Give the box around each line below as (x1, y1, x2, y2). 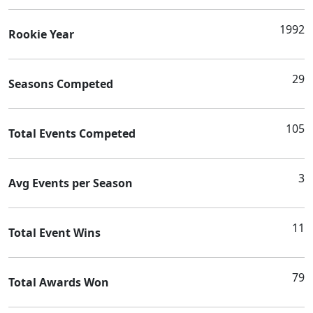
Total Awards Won (8, 274, 109, 290)
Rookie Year (8, 26, 74, 42)
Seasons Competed (8, 75, 113, 92)
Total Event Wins (8, 224, 101, 240)
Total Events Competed (8, 125, 136, 141)
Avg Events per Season (8, 175, 133, 191)
